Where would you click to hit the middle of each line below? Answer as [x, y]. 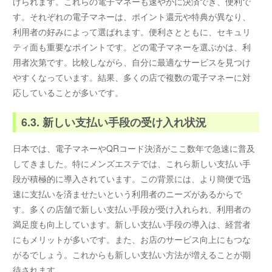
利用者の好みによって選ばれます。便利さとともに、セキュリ [132, 32]
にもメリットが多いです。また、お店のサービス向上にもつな [132, 239]
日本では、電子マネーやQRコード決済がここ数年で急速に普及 [134, 148]
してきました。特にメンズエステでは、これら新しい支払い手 [132, 163]
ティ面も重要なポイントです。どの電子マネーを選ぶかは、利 [132, 47]
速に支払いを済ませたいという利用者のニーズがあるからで [128, 193]
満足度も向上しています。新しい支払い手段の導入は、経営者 [132, 224]
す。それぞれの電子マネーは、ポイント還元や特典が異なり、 [132, 17]
